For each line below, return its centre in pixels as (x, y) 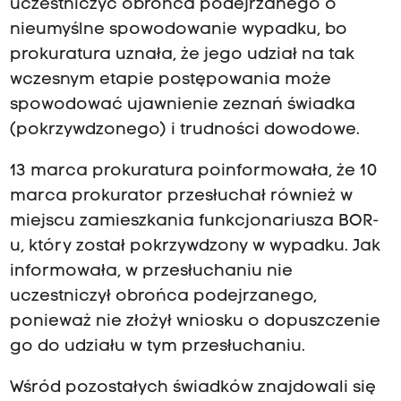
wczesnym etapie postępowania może (170, 81)
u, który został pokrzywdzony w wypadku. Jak (195, 247)
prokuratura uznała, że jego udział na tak (182, 55)
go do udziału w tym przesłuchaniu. (157, 347)
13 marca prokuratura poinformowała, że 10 (193, 172)
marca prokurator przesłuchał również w (181, 197)
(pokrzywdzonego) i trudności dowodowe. (184, 131)
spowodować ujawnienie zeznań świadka (182, 106)
